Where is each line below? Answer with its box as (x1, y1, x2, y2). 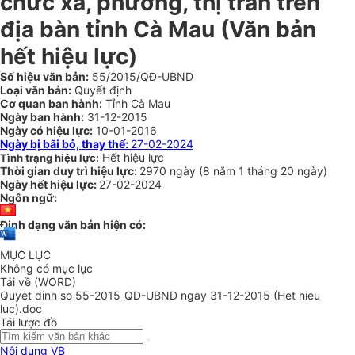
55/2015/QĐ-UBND (89, 70, 193, 83)
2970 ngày (139, 164, 199, 177)
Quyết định (71, 83, 132, 97)
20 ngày (281, 164, 323, 177)
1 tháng (239, 164, 281, 177)
